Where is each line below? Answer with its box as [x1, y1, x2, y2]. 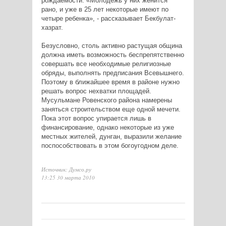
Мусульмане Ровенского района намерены [41, 96, 172, 104]
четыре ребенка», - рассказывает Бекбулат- [41, 15, 176, 23]
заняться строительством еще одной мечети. [41, 105, 181, 114]
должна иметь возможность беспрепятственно [41, 51, 184, 59]
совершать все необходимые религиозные [41, 60, 171, 68]
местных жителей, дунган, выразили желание [41, 133, 182, 141]
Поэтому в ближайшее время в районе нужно [41, 78, 180, 86]
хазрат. [41, 24, 63, 32]
